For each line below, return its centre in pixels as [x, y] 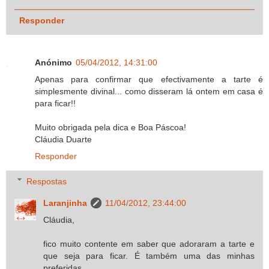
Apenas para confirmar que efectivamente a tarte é [149, 80]
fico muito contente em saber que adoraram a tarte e [149, 243]
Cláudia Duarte [63, 140]
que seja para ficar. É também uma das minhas [149, 255]
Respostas [47, 181]
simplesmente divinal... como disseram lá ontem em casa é [149, 92]
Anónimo [53, 63]
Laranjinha [65, 203]
